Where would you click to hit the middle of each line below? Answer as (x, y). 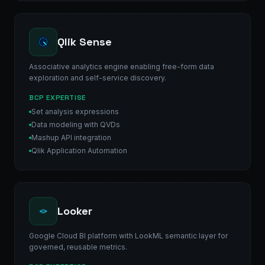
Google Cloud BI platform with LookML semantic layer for (128, 235)
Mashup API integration (71, 137)
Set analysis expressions (75, 111)
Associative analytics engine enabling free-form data (122, 66)
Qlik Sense (85, 41)
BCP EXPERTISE (57, 97)
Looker (75, 211)
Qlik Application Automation (79, 150)
